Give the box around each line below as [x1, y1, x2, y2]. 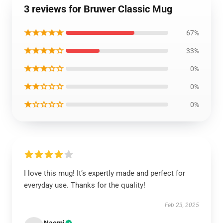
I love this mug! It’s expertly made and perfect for [24, 169, 185, 178]
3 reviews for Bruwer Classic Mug [24, 3, 172, 15]
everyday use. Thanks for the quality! [24, 181, 145, 190]
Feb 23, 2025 [165, 202, 199, 209]
